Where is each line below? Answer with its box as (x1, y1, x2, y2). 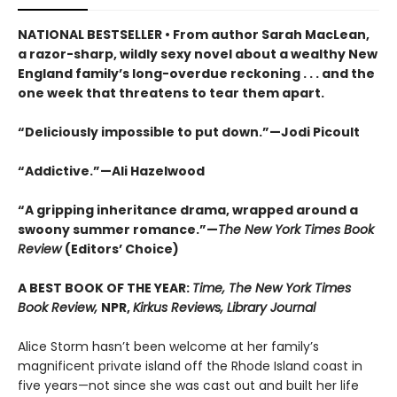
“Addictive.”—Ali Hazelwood (18, 162, 205, 181)
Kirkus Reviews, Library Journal (133, 299, 315, 317)
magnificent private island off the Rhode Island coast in (18, 357, 362, 376)
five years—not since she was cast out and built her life (18, 377, 359, 395)
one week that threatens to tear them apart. (18, 84, 324, 103)
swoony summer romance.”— (18, 221, 218, 239)
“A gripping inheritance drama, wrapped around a (18, 201, 358, 220)
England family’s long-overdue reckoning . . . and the (18, 65, 375, 83)
